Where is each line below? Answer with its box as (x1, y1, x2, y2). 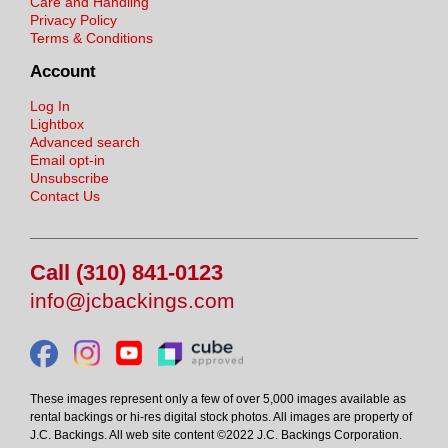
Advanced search (30, 133, 140, 150)
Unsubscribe (30, 169, 109, 186)
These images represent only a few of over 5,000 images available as (30, 391, 406, 406)
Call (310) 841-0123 (30, 259, 223, 285)
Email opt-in (30, 151, 105, 168)
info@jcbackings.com (30, 288, 235, 312)
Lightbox (30, 115, 84, 132)
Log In (30, 97, 70, 114)
